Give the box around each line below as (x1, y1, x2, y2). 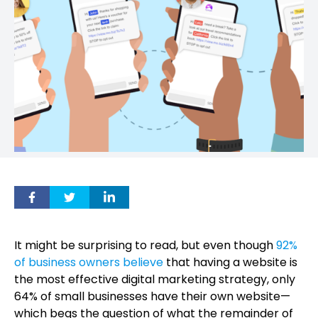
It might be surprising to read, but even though (14, 237, 273, 253)
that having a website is (163, 254, 297, 270)
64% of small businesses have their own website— (14, 288, 290, 305)
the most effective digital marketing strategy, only (14, 271, 295, 287)
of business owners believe (14, 254, 163, 270)
